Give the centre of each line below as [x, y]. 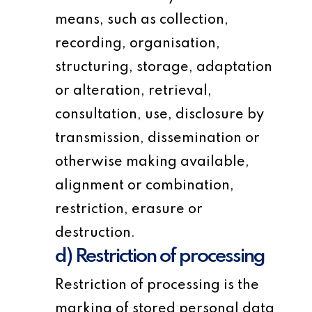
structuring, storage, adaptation [164, 68]
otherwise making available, [153, 162]
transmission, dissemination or [158, 139]
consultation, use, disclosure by [160, 115]
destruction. [95, 233]
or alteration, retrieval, [134, 91]
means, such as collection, [142, 20]
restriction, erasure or [129, 210]
